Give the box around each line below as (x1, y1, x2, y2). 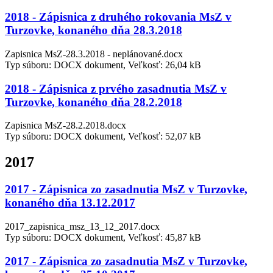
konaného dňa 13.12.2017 (5, 196, 135, 210)
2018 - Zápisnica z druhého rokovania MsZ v (5, 10, 232, 24)
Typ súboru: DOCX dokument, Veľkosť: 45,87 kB (5, 232, 201, 243)
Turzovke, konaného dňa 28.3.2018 (5, 24, 182, 37)
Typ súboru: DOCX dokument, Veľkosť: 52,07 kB (5, 131, 201, 142)
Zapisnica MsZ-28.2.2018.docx (5, 120, 126, 131)
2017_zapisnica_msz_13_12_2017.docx (5, 221, 160, 232)
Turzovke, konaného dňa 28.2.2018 (5, 95, 182, 108)
